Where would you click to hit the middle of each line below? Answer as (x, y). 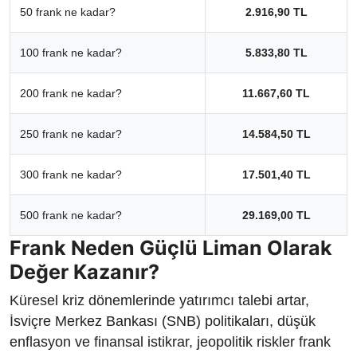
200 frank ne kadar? (71, 93)
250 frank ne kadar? (71, 133)
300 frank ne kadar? (71, 174)
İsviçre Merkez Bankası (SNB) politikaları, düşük (163, 321)
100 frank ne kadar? (71, 52)
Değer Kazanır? (84, 271)
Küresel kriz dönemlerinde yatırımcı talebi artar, (159, 300)
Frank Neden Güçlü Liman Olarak (171, 247)
